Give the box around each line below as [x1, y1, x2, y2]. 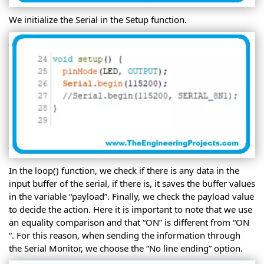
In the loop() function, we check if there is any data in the [9, 164, 239, 176]
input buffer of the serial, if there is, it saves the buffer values [9, 177, 255, 189]
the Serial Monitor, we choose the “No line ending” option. [9, 242, 243, 254]
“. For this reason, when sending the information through [9, 229, 240, 241]
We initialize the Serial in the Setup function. [9, 13, 187, 25]
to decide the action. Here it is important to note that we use [9, 203, 252, 215]
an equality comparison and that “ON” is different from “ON [9, 216, 249, 228]
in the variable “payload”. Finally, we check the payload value [9, 190, 254, 202]
